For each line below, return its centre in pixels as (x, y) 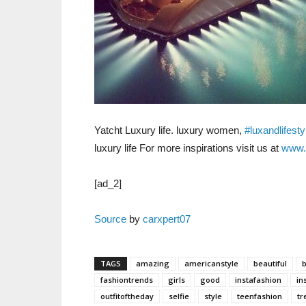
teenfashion (260, 296)
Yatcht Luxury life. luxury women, (169, 130)
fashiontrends (127, 280)
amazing (153, 263)
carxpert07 (167, 219)
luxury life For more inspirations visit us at (188, 148)
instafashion (258, 280)
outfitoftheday (127, 296)
